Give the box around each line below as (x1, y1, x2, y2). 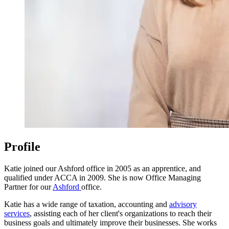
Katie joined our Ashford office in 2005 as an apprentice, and (4, 164, 201, 173)
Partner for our (4, 182, 53, 191)
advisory (169, 199, 197, 209)
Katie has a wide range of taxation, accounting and (4, 199, 169, 209)
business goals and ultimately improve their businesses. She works (4, 218, 217, 227)
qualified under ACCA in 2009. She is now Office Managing (4, 173, 201, 182)
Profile (4, 140, 40, 153)
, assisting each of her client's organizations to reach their (30, 209, 212, 218)
